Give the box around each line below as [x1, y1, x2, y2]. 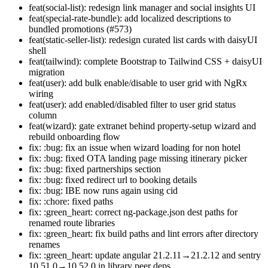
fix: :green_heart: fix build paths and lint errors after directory [29, 229, 258, 239]
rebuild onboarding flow [29, 132, 120, 142]
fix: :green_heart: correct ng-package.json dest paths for [29, 207, 237, 218]
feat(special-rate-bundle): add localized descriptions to [29, 13, 231, 24]
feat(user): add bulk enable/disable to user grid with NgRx [29, 78, 247, 89]
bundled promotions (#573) [29, 24, 132, 35]
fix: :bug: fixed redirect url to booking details [29, 175, 197, 185]
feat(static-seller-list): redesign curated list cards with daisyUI [29, 35, 257, 45]
